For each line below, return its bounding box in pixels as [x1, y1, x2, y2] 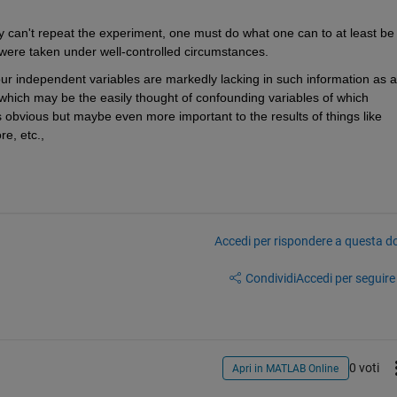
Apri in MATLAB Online [232, 362, 339, 375]
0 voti [348, 360, 379, 375]
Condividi [245, 270, 296, 285]
